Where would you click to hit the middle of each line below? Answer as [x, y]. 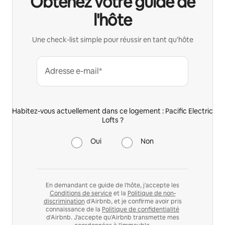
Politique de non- [151, 193]
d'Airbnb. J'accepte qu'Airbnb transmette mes [113, 217]
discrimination [64, 201]
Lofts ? [113, 120]
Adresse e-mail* [73, 71]
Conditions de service [81, 193]
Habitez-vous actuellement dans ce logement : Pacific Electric [113, 111]
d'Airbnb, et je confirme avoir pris [133, 201]
